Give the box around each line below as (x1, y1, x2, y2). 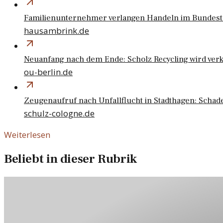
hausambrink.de (24, 24, 89, 36)
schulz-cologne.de (24, 107, 95, 119)
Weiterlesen (4, 128, 50, 140)
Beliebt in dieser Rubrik (4, 150, 137, 167)
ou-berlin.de (24, 66, 73, 78)
